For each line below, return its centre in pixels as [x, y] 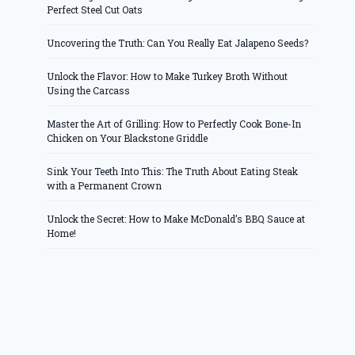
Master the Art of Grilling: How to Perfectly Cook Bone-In [174, 124]
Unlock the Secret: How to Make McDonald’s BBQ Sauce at [176, 219]
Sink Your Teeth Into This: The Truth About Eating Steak [173, 172]
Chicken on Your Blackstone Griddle [128, 138]
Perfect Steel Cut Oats [95, 10]
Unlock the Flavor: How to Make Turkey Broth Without [168, 76]
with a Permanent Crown [105, 186]
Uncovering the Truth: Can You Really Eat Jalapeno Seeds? [178, 43]
